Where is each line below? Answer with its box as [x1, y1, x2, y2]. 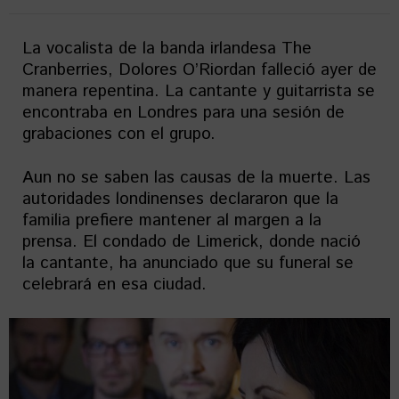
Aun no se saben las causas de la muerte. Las [22, 166, 370, 190]
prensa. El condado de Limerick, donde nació [22, 230, 361, 254]
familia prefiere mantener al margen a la [22, 208, 322, 232]
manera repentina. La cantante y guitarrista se [22, 79, 375, 103]
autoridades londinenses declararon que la [22, 187, 338, 211]
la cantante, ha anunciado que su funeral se [22, 251, 354, 275]
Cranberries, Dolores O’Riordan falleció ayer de [22, 58, 377, 82]
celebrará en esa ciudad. [22, 273, 207, 297]
